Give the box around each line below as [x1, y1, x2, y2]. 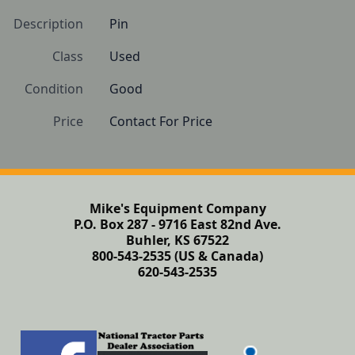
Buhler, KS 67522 [126, 231, 229, 249]
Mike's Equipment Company [89, 200, 266, 217]
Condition [25, 80, 83, 97]
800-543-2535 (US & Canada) [92, 247, 263, 265]
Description [13, 15, 83, 32]
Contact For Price [109, 113, 212, 130]
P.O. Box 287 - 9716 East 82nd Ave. [74, 216, 281, 233]
